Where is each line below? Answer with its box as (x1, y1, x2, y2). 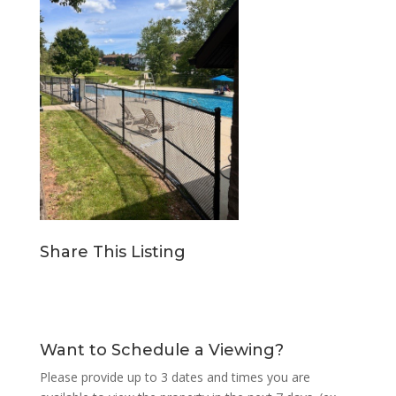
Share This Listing (39, 241, 186, 262)
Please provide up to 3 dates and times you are (39, 368, 310, 385)
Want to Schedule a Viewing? (39, 339, 284, 360)
